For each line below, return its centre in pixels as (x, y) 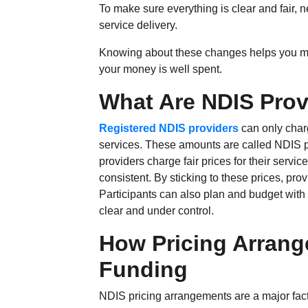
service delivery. (139, 25)
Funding (144, 269)
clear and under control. (157, 211)
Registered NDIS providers (169, 128)
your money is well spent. (161, 69)
